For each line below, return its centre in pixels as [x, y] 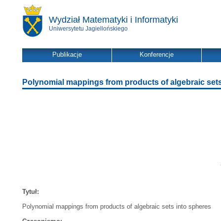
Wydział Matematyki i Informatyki [113, 20]
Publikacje [67, 55]
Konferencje [157, 55]
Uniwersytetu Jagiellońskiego [88, 29]
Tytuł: [31, 192]
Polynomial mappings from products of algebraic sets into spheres [117, 206]
